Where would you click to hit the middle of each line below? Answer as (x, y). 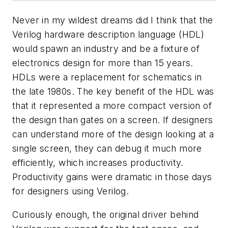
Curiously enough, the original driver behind (106, 214)
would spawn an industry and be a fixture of (106, 49)
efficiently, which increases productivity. (98, 163)
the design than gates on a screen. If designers (113, 120)
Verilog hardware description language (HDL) (108, 34)
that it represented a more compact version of (112, 106)
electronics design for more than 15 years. (103, 63)
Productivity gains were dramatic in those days (112, 177)
